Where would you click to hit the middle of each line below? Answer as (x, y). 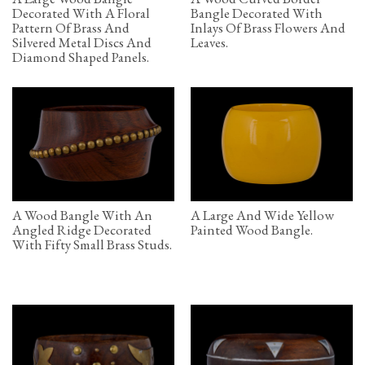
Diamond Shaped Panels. (81, 57)
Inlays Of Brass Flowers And (268, 27)
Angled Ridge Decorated (82, 230)
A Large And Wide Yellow (262, 215)
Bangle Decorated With (257, 13)
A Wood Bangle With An (82, 215)
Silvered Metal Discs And (82, 42)
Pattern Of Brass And (71, 27)
